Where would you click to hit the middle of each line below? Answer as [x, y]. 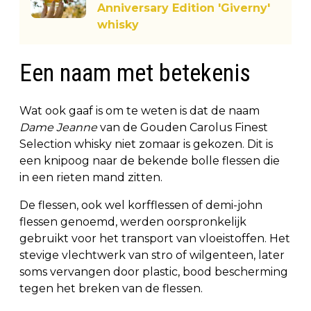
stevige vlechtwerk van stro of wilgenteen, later [152, 255]
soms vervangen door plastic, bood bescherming [154, 271]
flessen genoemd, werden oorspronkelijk [133, 221]
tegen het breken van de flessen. [111, 288]
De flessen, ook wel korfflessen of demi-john [141, 205]
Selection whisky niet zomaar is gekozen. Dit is [146, 144]
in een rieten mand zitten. [91, 177]
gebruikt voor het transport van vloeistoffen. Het [155, 238]
